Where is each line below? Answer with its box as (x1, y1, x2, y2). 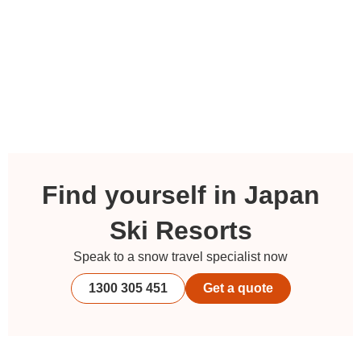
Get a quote (202, 281, 273, 296)
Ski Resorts (109, 216, 252, 246)
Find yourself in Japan (41, 180, 320, 210)
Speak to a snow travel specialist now (73, 250, 288, 264)
